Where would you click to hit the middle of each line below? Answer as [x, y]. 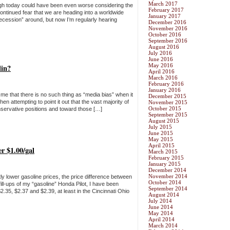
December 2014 [167, 170]
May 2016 [161, 65]
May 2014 [161, 213]
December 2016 [167, 22]
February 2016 [166, 84]
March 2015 [163, 152]
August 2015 [164, 121]
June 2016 [161, 59]
